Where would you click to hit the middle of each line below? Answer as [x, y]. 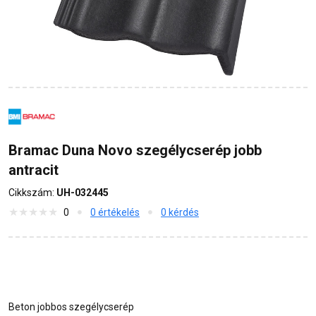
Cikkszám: [32, 193]
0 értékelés [115, 213]
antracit [34, 170]
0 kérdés [180, 213]
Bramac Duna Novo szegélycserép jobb [135, 151]
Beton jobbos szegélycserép [71, 307]
